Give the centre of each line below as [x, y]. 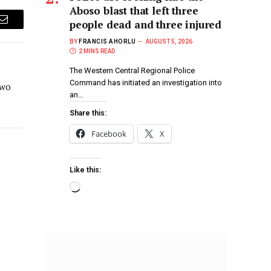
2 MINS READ [97, 51]
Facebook [109, 134]
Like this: [85, 170]
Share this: [88, 113]
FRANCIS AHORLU [107, 42]
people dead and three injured [146, 25]
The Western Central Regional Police [132, 71]
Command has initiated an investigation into [146, 83]
